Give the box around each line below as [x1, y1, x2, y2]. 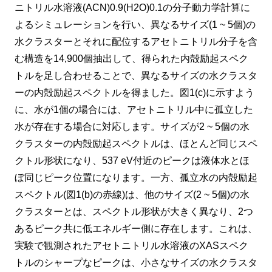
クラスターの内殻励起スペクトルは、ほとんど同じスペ [15, 138, 257, 149]
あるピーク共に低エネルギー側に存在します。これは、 [15, 223, 257, 234]
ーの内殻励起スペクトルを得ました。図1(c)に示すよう [15, 87, 254, 98]
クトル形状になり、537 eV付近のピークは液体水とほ [15, 155, 250, 166]
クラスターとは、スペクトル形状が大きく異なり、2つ [15, 206, 253, 217]
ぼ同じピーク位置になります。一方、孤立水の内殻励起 [15, 172, 257, 183]
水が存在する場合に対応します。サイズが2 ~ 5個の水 [15, 121, 250, 132]
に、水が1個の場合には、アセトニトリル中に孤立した [15, 104, 253, 115]
